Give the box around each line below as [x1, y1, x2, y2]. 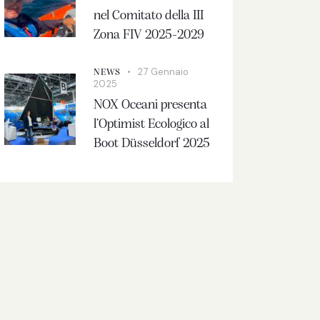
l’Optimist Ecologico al [94, 117, 210, 131]
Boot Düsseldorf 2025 [94, 136, 211, 151]
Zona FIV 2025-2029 [94, 29, 205, 43]
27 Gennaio [138, 65, 189, 78]
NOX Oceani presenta [94, 98, 208, 112]
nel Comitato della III [94, 9, 204, 24]
